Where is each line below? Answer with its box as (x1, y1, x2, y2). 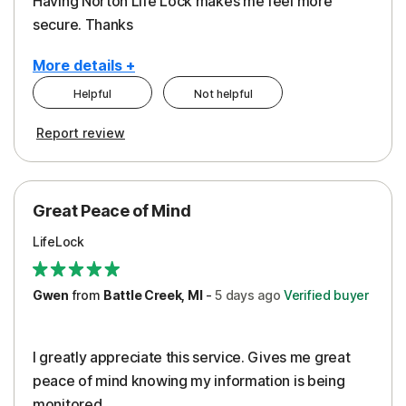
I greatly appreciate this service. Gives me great (33, 347, 351, 366)
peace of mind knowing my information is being (33, 371, 345, 390)
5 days (215, 286, 255, 303)
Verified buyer (280, 286, 369, 303)
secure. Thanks (33, 15, 133, 34)
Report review (36, 125, 125, 141)
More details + (33, 56, 135, 75)
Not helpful (193, 87, 253, 101)
